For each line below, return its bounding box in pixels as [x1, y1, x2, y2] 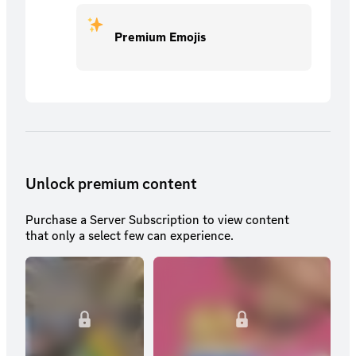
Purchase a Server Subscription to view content [25, 211, 289, 228]
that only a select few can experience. [25, 226, 234, 244]
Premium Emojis [114, 28, 206, 45]
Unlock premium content [25, 172, 197, 194]
